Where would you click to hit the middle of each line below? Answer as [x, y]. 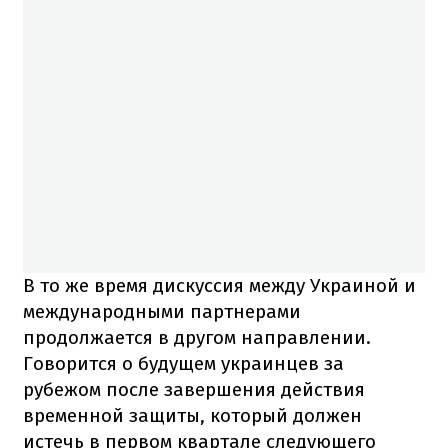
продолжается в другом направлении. [197, 337]
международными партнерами [162, 311]
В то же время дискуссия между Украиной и [219, 285]
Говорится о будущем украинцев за [183, 363]
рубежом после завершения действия [194, 389]
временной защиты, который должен [192, 415]
